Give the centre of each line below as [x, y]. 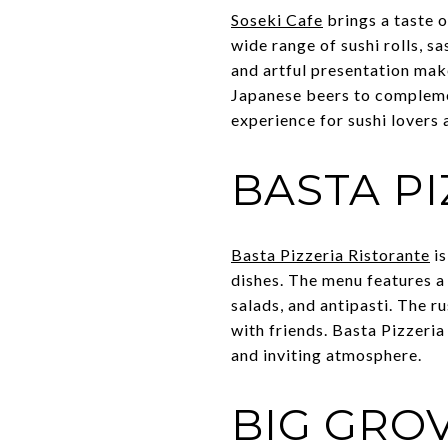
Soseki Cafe [277, 19]
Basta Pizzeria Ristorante [330, 254]
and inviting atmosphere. [326, 354]
